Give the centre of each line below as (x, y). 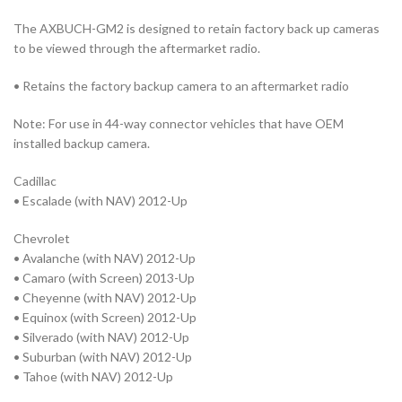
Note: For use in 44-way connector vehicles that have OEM (179, 124)
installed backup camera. (82, 144)
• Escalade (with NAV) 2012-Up (100, 201)
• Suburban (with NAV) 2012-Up (103, 357)
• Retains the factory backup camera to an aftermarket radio (181, 86)
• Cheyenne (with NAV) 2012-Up (105, 298)
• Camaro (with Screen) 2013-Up (104, 278)
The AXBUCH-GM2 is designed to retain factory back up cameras (197, 29)
